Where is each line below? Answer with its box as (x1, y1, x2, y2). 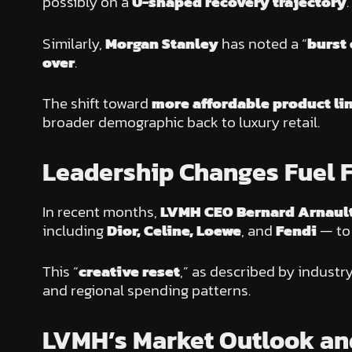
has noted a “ (218, 31, 307, 55)
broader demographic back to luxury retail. (42, 111, 320, 134)
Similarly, (42, 31, 105, 55)
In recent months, (42, 200, 160, 223)
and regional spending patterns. (42, 279, 251, 302)
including (42, 218, 107, 242)
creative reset (78, 260, 180, 284)
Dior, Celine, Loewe (106, 218, 241, 242)
